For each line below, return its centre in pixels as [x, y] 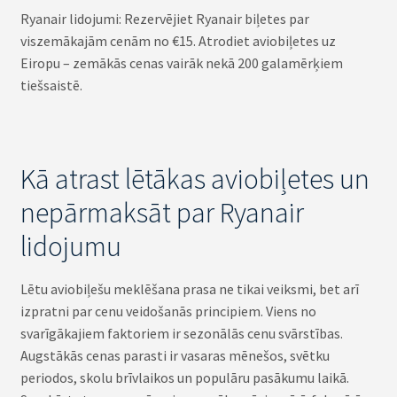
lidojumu [70, 246]
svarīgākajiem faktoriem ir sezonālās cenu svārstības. [181, 333]
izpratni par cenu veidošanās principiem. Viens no [168, 311]
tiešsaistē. [51, 86]
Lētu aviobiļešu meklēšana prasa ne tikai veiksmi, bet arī [189, 288]
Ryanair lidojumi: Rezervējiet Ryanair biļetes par [164, 19]
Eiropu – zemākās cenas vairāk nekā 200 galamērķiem [181, 63]
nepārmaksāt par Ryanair [162, 212]
